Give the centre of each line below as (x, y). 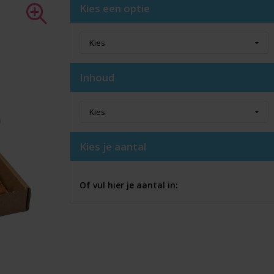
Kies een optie (114, 8)
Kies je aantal (113, 146)
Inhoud (97, 77)
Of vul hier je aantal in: (128, 185)
